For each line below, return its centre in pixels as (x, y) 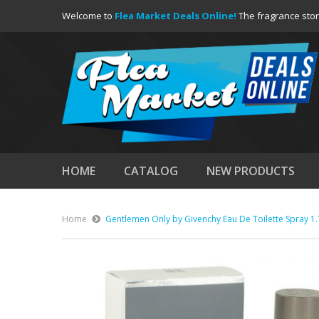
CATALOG (151, 171)
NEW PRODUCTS (251, 171)
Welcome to (88, 16)
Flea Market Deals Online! (176, 16)
